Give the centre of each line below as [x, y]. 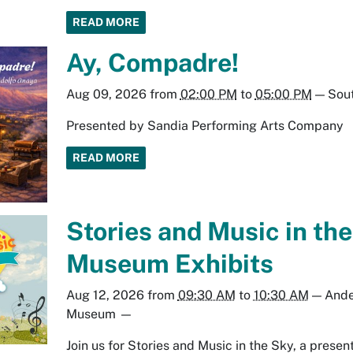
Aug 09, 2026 [106, 94]
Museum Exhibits [169, 263]
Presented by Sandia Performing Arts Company [204, 125]
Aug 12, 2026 [105, 295]
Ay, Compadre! [152, 62]
